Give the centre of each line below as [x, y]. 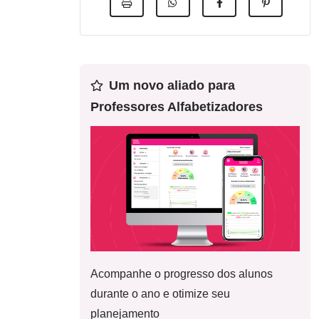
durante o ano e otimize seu [160, 294]
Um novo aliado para [172, 85]
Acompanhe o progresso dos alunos [182, 274]
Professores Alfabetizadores [177, 107]
